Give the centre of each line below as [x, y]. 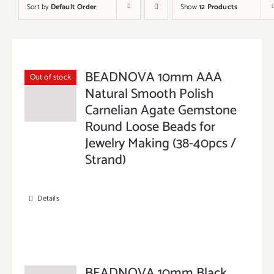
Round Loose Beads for [150, 127]
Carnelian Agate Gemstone [161, 111]
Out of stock [50, 77]
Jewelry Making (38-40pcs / [161, 144]
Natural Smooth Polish [150, 94]
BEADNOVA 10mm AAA [154, 78]
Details [48, 198]
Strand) [106, 160]
